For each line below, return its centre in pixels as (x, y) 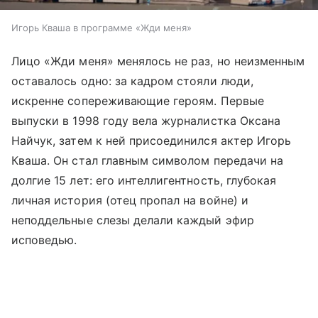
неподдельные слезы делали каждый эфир (133, 220)
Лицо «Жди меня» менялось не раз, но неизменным (158, 61)
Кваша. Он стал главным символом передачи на (148, 160)
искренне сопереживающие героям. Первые (138, 100)
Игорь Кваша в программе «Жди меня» (102, 27)
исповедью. (44, 240)
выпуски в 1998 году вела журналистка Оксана (146, 120)
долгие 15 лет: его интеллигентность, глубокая (144, 180)
